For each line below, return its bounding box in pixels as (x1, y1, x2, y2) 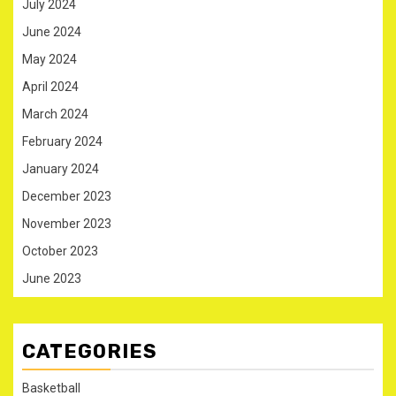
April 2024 (22, 79, 79, 94)
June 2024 (22, 24, 81, 39)
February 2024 (22, 133, 103, 148)
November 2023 (22, 216, 111, 231)
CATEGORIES (22, 339, 157, 363)
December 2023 (22, 188, 111, 203)
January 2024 (22, 161, 99, 176)
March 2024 (22, 106, 88, 121)
